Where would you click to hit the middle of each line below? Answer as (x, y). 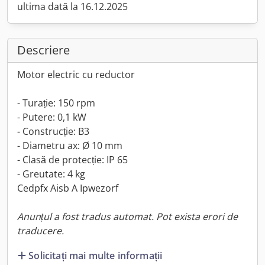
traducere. (41, 231)
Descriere (43, 50)
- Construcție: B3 (53, 131)
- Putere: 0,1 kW (52, 117)
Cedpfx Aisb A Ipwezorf (68, 188)
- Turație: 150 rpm (56, 103)
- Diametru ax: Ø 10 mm (70, 146)
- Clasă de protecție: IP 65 (72, 160)
